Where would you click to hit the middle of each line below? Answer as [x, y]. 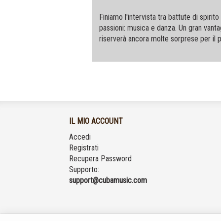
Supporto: [84, 169]
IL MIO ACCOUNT [96, 121]
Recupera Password [101, 159]
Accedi [80, 137]
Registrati [84, 148]
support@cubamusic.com [108, 180]
